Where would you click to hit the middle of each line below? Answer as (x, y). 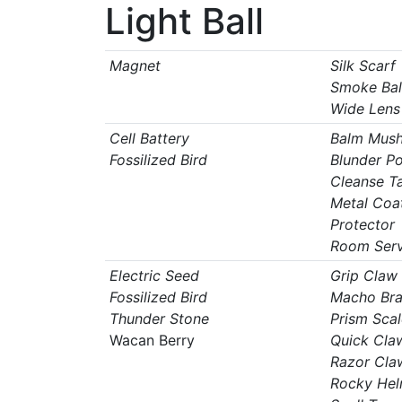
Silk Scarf (363, 66)
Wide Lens (365, 109)
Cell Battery (149, 138)
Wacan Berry (152, 340)
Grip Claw (363, 275)
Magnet (135, 66)
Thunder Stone (159, 319)
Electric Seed (154, 275)
